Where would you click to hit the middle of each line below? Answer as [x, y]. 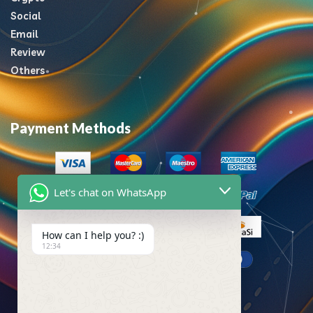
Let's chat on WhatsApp [110, 192]
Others [28, 70]
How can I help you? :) [93, 235]
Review [28, 52]
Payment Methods [71, 128]
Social [26, 16]
